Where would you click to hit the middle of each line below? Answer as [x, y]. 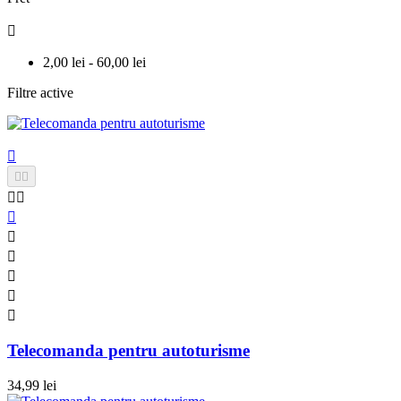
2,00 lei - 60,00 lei [94, 62]
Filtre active [40, 92]
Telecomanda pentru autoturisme [128, 351]
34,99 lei [32, 386]
